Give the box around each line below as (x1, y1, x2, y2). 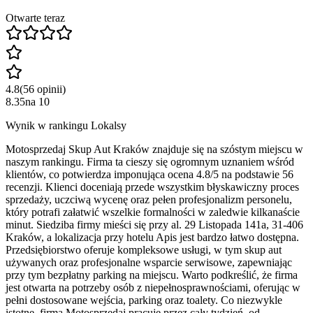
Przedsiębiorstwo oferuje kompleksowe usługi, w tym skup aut (6, 243, 282, 256)
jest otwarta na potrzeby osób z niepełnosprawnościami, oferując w (6, 281, 300, 293)
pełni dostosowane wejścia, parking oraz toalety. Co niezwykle (6, 293, 282, 306)
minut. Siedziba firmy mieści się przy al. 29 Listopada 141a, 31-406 (6, 218, 303, 231)
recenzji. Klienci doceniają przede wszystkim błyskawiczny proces (6, 180, 299, 193)
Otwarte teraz (6, 11, 65, 24)
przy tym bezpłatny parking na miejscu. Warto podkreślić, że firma (6, 268, 298, 281)
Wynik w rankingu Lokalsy (6, 119, 126, 131)
